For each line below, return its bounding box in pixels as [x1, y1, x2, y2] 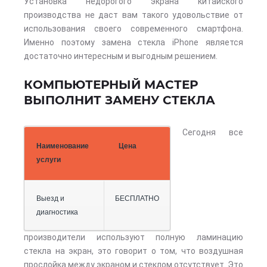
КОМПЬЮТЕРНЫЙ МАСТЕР [24, 77, 198, 92]
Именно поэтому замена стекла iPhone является [24, 38, 243, 47]
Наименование [36, 142, 89, 150]
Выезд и [36, 194, 64, 203]
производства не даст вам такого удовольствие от [24, 10, 243, 20]
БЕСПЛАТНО [115, 194, 159, 203]
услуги [36, 156, 61, 164]
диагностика [36, 208, 78, 216]
